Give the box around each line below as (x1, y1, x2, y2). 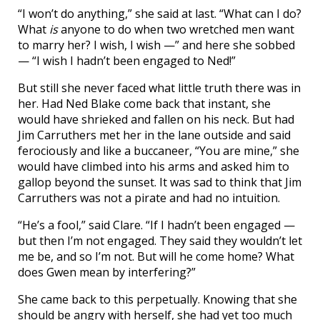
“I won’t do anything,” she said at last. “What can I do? (18, 6, 301, 22)
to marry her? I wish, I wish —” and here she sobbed (18, 37, 295, 54)
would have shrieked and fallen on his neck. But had (18, 111, 294, 128)
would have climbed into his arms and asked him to (18, 159, 289, 175)
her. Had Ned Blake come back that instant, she (18, 96, 271, 112)
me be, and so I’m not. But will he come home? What (18, 249, 294, 265)
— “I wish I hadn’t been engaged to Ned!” (18, 53, 236, 69)
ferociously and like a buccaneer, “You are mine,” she (18, 143, 299, 159)
